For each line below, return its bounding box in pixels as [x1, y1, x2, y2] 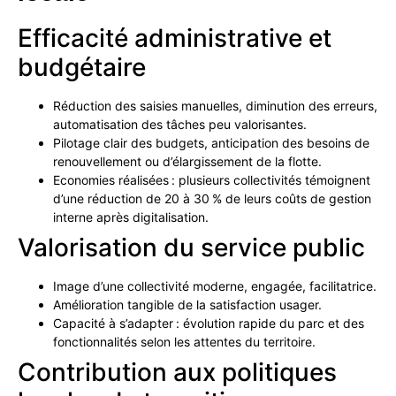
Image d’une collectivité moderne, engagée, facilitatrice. [53, 278, 377, 294]
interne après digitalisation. [53, 209, 209, 225]
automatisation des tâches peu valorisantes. [53, 117, 307, 133]
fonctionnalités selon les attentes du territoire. [53, 334, 316, 350]
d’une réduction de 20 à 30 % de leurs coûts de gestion [53, 191, 371, 207]
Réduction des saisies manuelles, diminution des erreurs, [53, 98, 377, 114]
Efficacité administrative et [18, 23, 331, 54]
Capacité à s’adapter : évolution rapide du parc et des [53, 316, 364, 331]
